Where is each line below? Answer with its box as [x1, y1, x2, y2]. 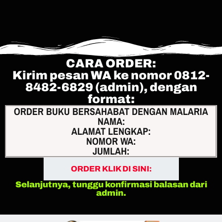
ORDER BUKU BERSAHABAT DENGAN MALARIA [14, 104, 208, 118]
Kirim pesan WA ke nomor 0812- [12, 68, 210, 82]
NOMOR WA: [86, 134, 136, 148]
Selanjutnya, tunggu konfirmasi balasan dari [15, 179, 207, 189]
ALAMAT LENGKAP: [71, 124, 151, 138]
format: [87, 92, 135, 106]
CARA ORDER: [66, 56, 156, 70]
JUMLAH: [93, 144, 129, 158]
